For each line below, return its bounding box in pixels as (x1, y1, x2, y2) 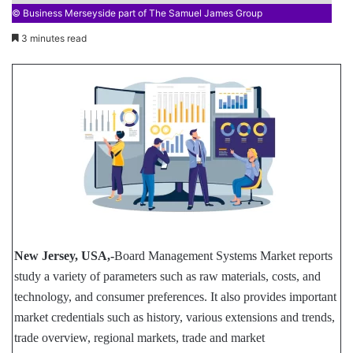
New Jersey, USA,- (14, 249, 115, 263)
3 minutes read (19, 32, 87, 45)
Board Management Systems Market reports (114, 249, 333, 263)
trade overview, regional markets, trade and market (14, 331, 266, 345)
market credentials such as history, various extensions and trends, (14, 310, 336, 325)
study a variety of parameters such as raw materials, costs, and (14, 269, 321, 284)
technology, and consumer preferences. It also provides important (14, 290, 337, 304)
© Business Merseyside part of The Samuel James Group (12, 7, 262, 20)
